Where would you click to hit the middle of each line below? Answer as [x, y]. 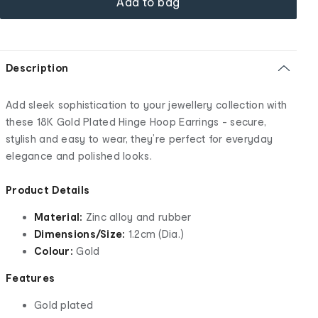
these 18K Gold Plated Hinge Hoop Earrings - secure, [136, 121]
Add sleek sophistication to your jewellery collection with [147, 104]
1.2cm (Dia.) [156, 234]
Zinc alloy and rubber [138, 216]
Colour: [54, 251]
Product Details [48, 190]
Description [37, 67]
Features [31, 278]
